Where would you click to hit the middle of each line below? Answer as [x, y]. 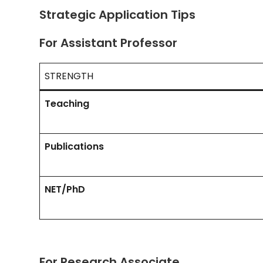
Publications [75, 146]
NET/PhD [65, 189]
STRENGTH [69, 76]
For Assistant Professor [109, 43]
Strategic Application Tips [118, 14]
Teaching [67, 103]
